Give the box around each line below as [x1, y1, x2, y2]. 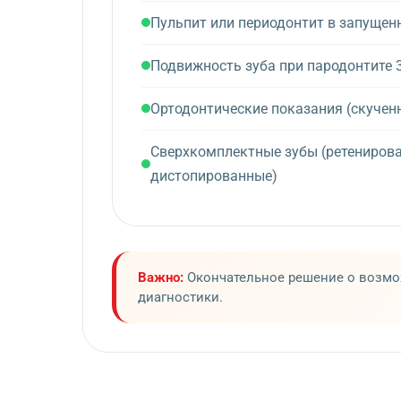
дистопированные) [150, 166, 277, 184]
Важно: [138, 269, 183, 286]
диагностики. [138, 288, 223, 305]
